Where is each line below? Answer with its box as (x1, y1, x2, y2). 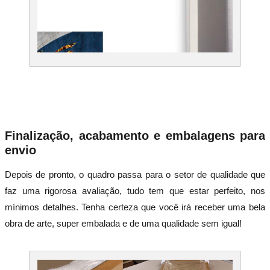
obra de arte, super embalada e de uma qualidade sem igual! (5, 218, 242, 228)
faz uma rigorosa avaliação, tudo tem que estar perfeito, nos (5, 185, 265, 196)
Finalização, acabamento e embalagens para (5, 128, 265, 142)
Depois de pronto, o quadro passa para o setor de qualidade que (5, 169, 265, 180)
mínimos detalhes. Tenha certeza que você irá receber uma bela (5, 201, 265, 212)
